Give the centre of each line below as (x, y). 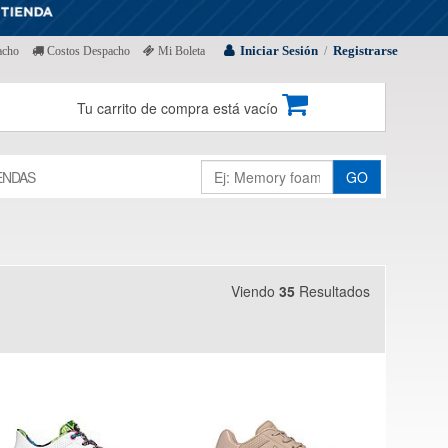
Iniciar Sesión (279, 50)
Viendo (255, 290)
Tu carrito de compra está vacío (180, 107)
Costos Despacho (87, 50)
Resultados (332, 290)
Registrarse (365, 50)
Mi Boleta (180, 50)
